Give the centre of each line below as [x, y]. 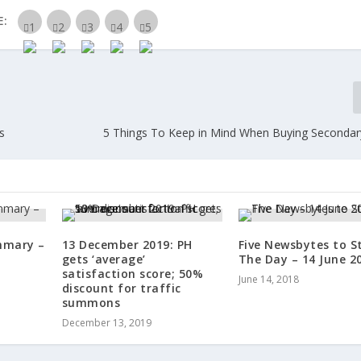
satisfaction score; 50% [133, 274]
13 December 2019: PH [127, 245]
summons [91, 303]
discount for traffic [121, 288]
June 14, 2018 [268, 280]
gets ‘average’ [104, 259]
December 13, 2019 [106, 323]
